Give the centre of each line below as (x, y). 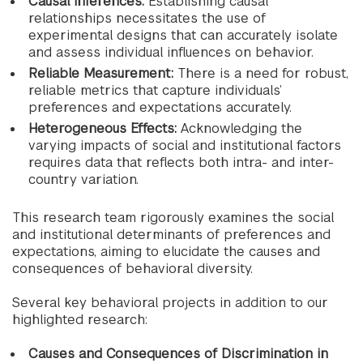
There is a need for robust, (263, 73)
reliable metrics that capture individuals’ (155, 90)
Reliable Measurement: (103, 73)
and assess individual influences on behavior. (171, 52)
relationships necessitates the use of (147, 18)
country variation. (83, 179)
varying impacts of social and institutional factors (185, 145)
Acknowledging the (241, 128)
